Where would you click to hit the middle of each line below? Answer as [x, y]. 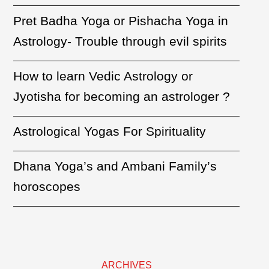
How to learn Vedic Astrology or [103, 76]
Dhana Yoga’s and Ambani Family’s [115, 166]
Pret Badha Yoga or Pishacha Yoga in [121, 21]
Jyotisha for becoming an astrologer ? [122, 96]
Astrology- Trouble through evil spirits [120, 41]
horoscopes [47, 186]
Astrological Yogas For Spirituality [110, 131]
